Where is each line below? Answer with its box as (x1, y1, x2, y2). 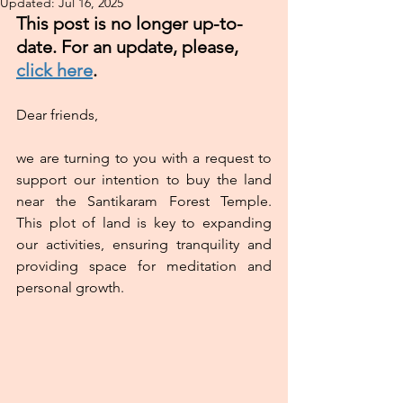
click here (16, 59, 93, 81)
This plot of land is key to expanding (16, 214, 272, 231)
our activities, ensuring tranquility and (16, 236, 272, 253)
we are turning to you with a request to (16, 149, 272, 166)
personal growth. (16, 279, 124, 296)
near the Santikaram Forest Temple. (16, 193, 272, 210)
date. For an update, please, (16, 36, 243, 58)
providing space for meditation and (16, 257, 272, 274)
